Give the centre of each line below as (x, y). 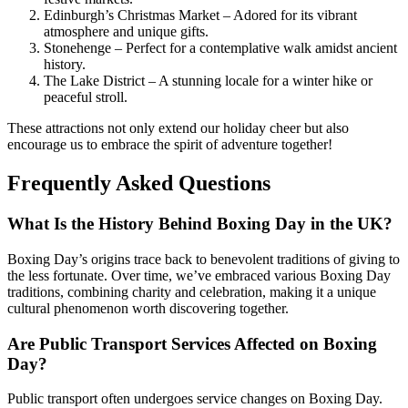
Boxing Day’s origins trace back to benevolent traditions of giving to (204, 259)
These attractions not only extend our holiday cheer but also (178, 128)
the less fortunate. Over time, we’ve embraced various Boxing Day (199, 275)
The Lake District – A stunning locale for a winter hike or (208, 81)
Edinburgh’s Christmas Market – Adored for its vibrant (200, 15)
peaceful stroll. (86, 97)
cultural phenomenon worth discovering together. (148, 308)
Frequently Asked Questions (139, 184)
